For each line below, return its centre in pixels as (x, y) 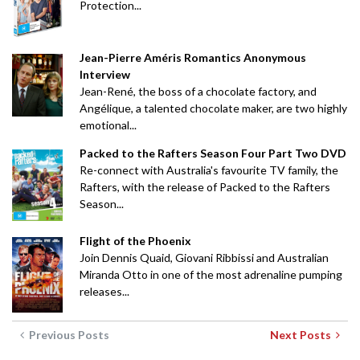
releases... (104, 292)
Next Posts (303, 335)
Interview (104, 74)
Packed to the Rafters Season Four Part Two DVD (213, 153)
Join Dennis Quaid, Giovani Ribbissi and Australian (204, 258)
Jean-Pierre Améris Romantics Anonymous (192, 57)
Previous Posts (67, 335)
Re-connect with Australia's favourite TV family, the (209, 170)
